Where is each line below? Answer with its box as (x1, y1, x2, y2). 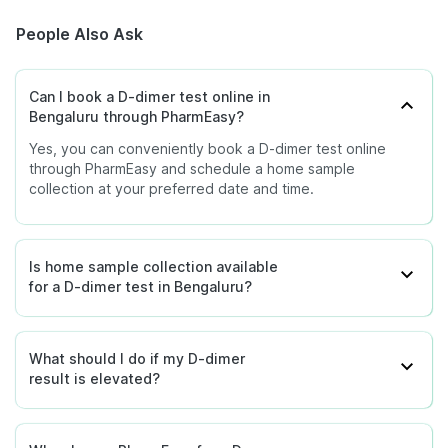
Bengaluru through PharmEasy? (29, 108, 244, 126)
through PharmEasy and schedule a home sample (29, 160, 355, 178)
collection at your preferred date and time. (29, 180, 314, 198)
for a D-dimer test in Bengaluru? (29, 278, 252, 296)
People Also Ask (16, 24, 143, 45)
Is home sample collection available (29, 258, 278, 276)
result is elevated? (29, 370, 160, 388)
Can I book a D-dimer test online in (29, 88, 270, 106)
